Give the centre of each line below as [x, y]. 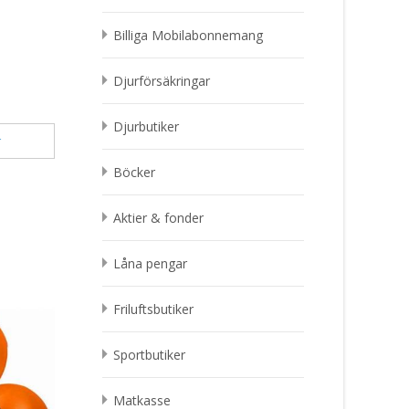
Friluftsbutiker [153, 309]
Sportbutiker [149, 355]
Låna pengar [150, 263]
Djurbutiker [146, 126]
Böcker [134, 172]
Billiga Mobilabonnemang [188, 35]
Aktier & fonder [158, 218]
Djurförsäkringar [162, 81]
